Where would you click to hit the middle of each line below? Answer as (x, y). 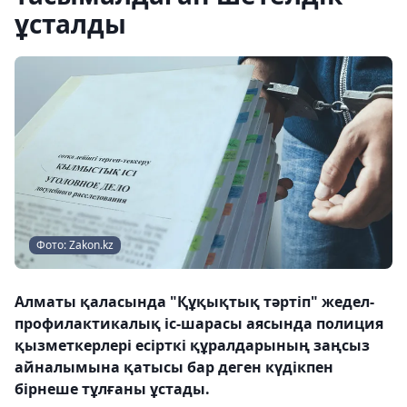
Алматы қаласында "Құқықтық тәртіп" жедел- (194, 302)
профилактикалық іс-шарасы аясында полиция (199, 323)
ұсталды (70, 24)
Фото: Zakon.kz (75, 245)
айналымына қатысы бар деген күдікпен (174, 367)
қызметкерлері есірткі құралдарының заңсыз (192, 345)
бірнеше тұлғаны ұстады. (112, 389)
